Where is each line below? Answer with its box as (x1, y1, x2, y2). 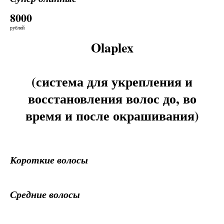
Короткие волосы (10, 152, 88, 166)
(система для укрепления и (31, 72, 192, 91)
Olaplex (90, 38, 133, 57)
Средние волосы (10, 187, 80, 201)
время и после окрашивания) (25, 106, 199, 125)
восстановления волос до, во (27, 89, 196, 108)
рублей (10, 24, 24, 31)
